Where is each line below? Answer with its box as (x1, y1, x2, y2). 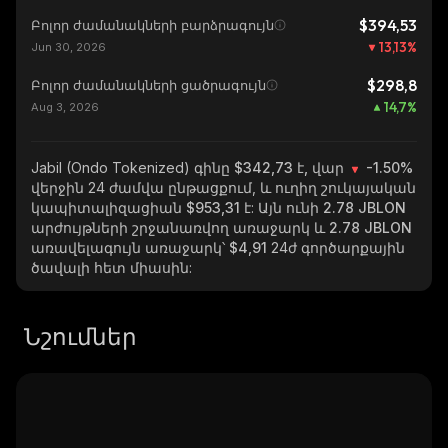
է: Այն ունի (240, 199, 323, 216)
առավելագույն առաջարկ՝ (31, 239, 229, 256)
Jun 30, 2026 (31, 40, 106, 54)
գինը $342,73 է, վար (194, 159, 348, 176)
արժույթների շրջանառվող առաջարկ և (31, 219, 329, 236)
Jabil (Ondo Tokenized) (31, 159, 194, 176)
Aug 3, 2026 (31, 100, 99, 114)
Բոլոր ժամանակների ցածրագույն (31, 77, 266, 93)
